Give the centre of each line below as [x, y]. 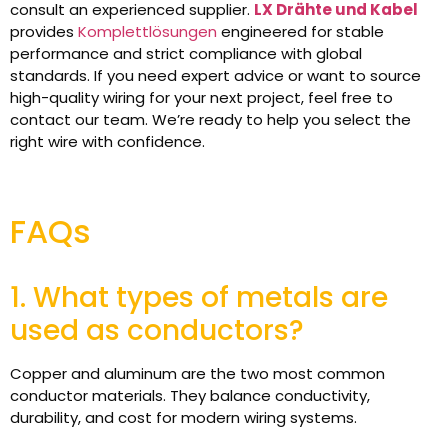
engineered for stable [300, 31]
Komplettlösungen [147, 31]
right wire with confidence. [107, 141]
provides [44, 31]
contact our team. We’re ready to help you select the [210, 119]
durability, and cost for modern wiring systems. [183, 417]
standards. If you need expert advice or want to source [215, 75]
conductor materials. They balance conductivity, [190, 395]
